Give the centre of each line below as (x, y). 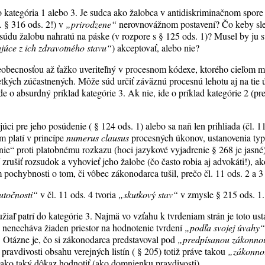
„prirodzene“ (91, 24)
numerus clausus (98, 138)
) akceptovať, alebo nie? (156, 48)
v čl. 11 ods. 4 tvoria (78, 194)
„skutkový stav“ (148, 194)
